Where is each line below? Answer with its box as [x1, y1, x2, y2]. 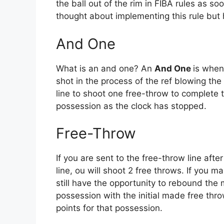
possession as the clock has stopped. [56, 100, 206, 111]
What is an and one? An [56, 63, 154, 73]
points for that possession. [56, 203, 162, 213]
